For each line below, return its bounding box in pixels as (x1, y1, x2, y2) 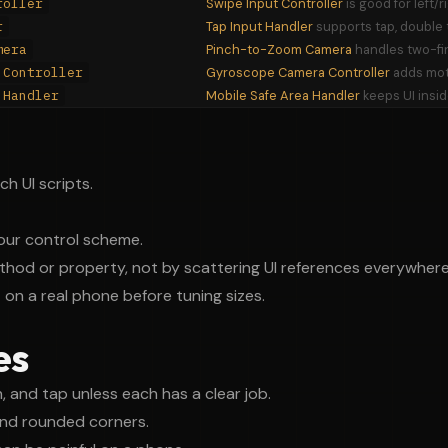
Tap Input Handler (206, 18, 313, 35)
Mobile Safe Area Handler (206, 87, 360, 104)
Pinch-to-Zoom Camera (206, 41, 352, 58)
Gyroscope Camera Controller (206, 64, 390, 81)
